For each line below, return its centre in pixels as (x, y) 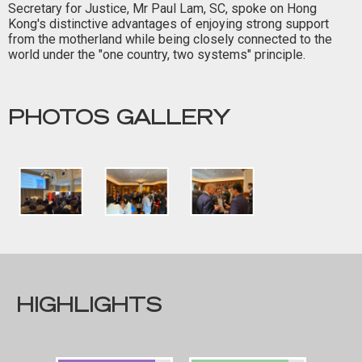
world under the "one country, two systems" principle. (157, 54)
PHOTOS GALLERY (119, 118)
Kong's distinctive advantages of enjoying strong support (168, 23)
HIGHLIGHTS (89, 305)
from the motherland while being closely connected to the (170, 39)
